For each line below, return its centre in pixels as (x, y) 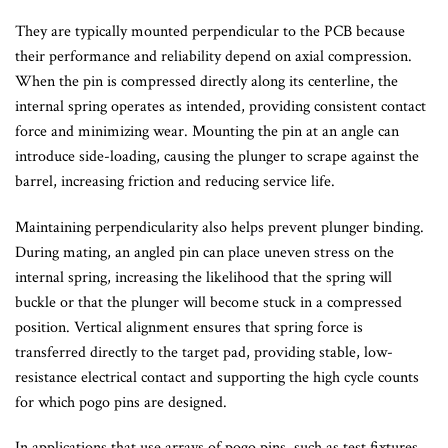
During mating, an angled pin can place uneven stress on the (204, 252)
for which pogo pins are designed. (121, 402)
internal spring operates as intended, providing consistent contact (220, 106)
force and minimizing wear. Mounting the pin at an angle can (207, 131)
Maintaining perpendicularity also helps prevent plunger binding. (219, 227)
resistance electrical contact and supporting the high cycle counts (217, 377)
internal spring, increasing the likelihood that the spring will (203, 277)
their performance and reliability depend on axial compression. (213, 56)
